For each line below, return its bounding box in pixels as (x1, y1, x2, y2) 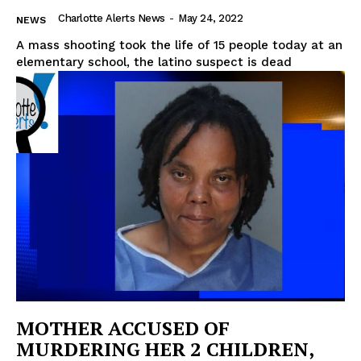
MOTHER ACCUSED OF (16, 314, 230, 341)
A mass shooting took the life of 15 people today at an (16, 38, 342, 53)
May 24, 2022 (178, 12, 243, 25)
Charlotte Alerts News (58, 12, 165, 25)
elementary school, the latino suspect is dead (16, 55, 292, 70)
